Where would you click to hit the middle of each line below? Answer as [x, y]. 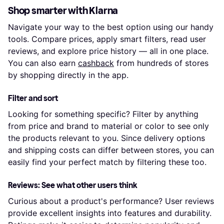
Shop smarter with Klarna [63, 10]
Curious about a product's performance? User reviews [111, 201]
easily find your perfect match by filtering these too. [107, 162]
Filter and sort [33, 98]
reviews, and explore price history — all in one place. [108, 51]
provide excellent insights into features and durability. [110, 213]
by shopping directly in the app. [68, 75]
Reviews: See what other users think [73, 185]
